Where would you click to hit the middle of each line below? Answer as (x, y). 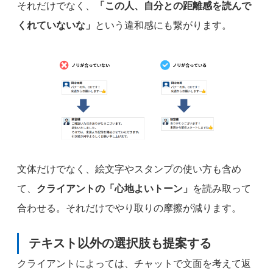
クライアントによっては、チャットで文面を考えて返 (134, 263)
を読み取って (222, 188)
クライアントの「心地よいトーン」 (115, 188)
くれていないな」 (56, 26)
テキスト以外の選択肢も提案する (120, 243)
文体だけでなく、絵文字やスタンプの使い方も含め (129, 169)
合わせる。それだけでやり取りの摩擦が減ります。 (129, 208)
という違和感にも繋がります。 (163, 26)
